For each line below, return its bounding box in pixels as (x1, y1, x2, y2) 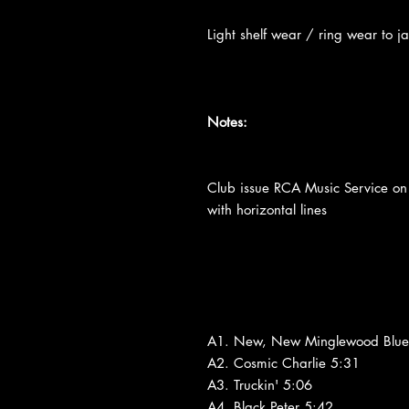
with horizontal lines (207, 200, 327, 218)
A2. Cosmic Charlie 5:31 (207, 353, 360, 372)
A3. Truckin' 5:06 (207, 375, 312, 393)
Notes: (207, 112, 247, 131)
